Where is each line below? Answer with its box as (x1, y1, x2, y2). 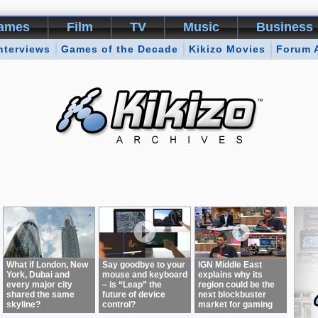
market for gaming (198, 300, 273, 309)
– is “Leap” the (102, 280, 162, 290)
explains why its (198, 270, 263, 280)
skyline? (6, 300, 40, 309)
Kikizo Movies (189, 43, 265, 55)
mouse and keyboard (102, 270, 187, 280)
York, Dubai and (6, 270, 70, 280)
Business (256, 20, 313, 34)
